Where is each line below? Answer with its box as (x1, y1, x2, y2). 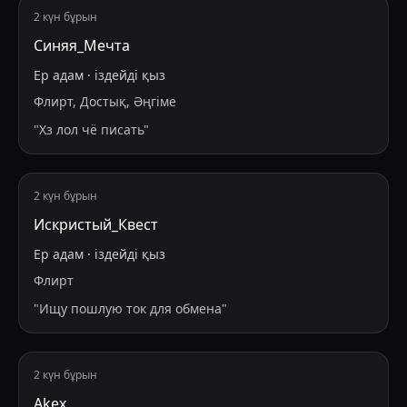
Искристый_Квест (34, 214, 158, 235)
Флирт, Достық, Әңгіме (34, 93, 176, 111)
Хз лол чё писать (39, 121, 144, 139)
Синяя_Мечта (34, 35, 130, 56)
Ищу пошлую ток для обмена (39, 300, 222, 318)
